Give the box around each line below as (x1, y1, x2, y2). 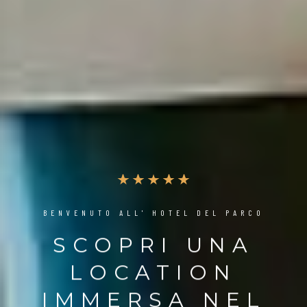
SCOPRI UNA (53, 232, 254, 258)
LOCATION (70, 259, 237, 285)
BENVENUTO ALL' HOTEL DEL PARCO (42, 207, 265, 217)
